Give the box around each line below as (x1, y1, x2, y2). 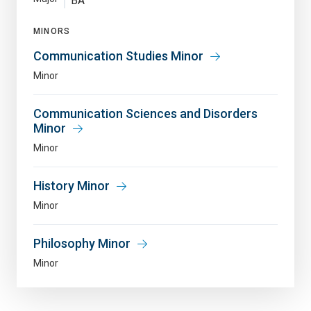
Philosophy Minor (33, 236, 131, 251)
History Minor (33, 178, 110, 194)
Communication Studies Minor (33, 49, 203, 64)
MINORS (33, 26, 71, 37)
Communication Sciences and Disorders (33, 106, 258, 121)
